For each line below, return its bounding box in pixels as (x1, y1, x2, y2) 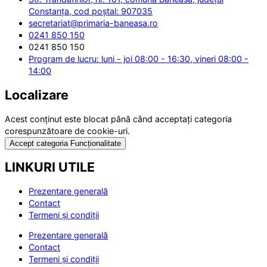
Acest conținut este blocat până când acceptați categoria (5, 113, 232, 124)
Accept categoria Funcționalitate (10, 138, 121, 148)
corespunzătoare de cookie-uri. (5, 125, 130, 136)
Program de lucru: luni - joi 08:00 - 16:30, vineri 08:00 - (29, 54, 249, 64)
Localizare (5, 86, 69, 103)
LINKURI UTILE (5, 159, 95, 175)
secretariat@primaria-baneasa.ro (29, 18, 158, 28)
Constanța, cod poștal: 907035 (29, 6, 153, 16)
